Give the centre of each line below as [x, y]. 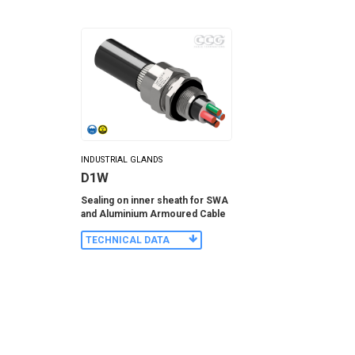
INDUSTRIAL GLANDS [122, 159]
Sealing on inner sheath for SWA [155, 200]
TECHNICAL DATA [128, 240]
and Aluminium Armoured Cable [153, 214]
